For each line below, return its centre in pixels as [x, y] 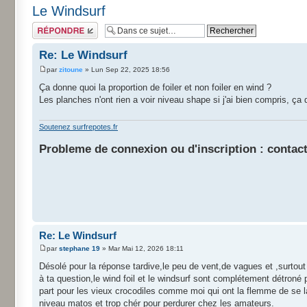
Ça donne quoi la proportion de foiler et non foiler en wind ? [155, 87]
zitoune [71, 69]
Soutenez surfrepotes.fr [78, 127]
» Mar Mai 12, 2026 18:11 [142, 248]
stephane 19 [79, 248]
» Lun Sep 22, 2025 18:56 [126, 69]
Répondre [49, 26]
